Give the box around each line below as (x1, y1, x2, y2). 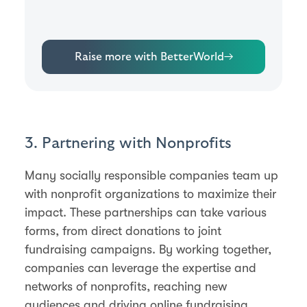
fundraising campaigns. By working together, (25, 242, 271, 256)
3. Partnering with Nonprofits (25, 135, 232, 151)
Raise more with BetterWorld (74, 51, 224, 62)
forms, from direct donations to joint (25, 223, 221, 238)
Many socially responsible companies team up (25, 168, 278, 182)
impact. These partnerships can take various (25, 205, 267, 219)
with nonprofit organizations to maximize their (25, 186, 276, 201)
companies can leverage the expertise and (25, 260, 256, 275)
